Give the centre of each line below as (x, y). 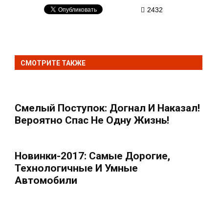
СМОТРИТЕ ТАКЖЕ (53, 63)
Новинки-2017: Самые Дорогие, (92, 156)
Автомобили (46, 180)
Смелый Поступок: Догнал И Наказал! (107, 108)
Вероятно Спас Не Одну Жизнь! (92, 120)
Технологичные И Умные (76, 168)
